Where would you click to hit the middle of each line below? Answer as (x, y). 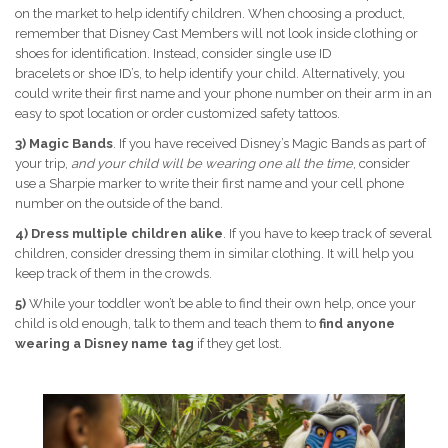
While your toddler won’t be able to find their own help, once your (221, 304)
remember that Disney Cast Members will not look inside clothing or (216, 34)
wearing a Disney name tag (104, 344)
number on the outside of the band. (119, 204)
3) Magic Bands (64, 144)
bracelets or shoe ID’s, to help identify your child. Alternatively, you (210, 74)
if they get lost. (238, 344)
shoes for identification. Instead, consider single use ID (173, 54)
